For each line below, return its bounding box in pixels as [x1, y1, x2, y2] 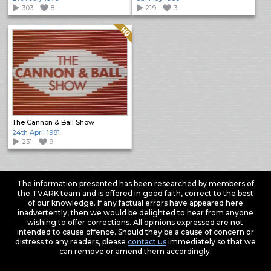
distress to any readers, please [15, 237, 128, 246]
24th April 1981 [12, 128, 60, 137]
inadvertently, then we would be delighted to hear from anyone [17, 207, 253, 217]
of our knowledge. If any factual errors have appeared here [27, 198, 243, 207]
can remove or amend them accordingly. [59, 246, 212, 256]
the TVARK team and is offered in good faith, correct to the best [17, 188, 253, 198]
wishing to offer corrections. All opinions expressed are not [27, 217, 244, 227]
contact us [127, 237, 166, 246]
